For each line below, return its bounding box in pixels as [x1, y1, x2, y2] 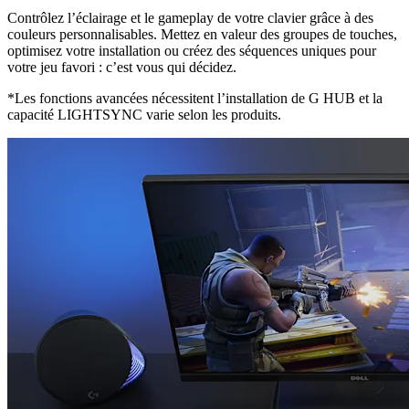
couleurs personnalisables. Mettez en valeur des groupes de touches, [7, 26, 397, 42]
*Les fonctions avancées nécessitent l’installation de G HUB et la [7, 89, 383, 106]
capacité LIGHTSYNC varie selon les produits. [7, 106, 281, 122]
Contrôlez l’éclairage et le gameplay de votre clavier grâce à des [7, 9, 373, 26]
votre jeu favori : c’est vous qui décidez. [7, 58, 236, 75]
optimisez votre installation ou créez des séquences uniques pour [7, 42, 376, 58]
